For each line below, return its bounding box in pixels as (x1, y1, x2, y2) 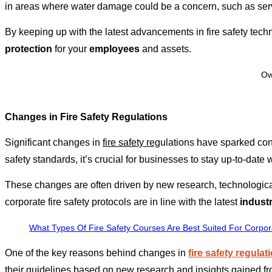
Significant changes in (5, 137, 103, 148)
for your (52, 44, 89, 55)
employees (89, 44, 140, 55)
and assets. (140, 44, 191, 55)
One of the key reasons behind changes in (5, 248, 188, 259)
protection (5, 44, 52, 55)
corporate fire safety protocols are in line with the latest (5, 197, 240, 208)
